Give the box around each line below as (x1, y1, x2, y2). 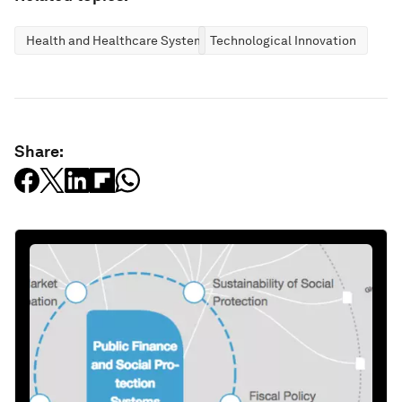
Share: (14, 142, 64, 162)
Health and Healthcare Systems (26, 33, 211, 48)
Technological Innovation (210, 33, 356, 48)
